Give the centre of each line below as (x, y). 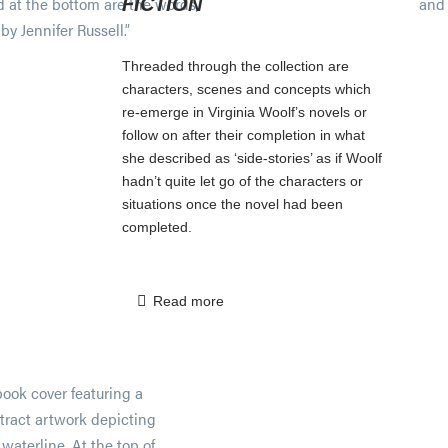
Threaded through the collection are (235, 65)
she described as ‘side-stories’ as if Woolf (252, 157)
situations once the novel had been (232, 203)
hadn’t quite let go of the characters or (242, 180)
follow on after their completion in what (243, 134)
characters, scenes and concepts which (246, 88)
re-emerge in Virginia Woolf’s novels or (244, 111)
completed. (157, 226)
